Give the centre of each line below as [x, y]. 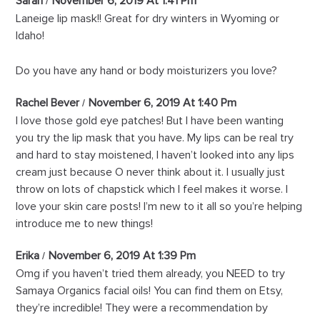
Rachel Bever [48, 103]
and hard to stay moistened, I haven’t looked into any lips [155, 155]
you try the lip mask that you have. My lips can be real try [155, 138]
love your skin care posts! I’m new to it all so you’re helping [159, 207]
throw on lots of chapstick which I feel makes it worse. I [152, 190]
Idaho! [30, 36]
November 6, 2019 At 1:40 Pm [163, 103]
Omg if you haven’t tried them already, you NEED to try [151, 274]
